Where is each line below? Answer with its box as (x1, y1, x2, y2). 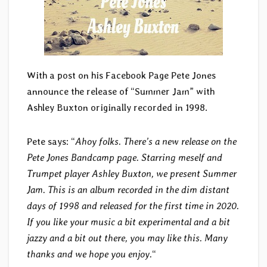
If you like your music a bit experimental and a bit (27, 216, 230, 228)
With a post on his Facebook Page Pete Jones (27, 70, 216, 82)
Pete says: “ (27, 136, 75, 148)
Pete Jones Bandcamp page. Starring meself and (27, 152, 222, 164)
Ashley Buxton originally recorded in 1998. (27, 102, 207, 114)
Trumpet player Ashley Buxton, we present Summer (27, 168, 237, 180)
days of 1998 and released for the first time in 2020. (27, 200, 239, 212)
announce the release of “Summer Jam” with (27, 86, 215, 98)
